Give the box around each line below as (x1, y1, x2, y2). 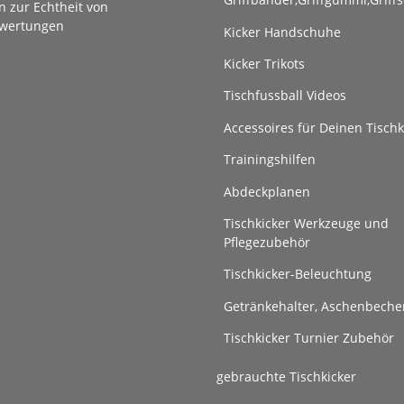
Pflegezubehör (224, 233, 310, 251)
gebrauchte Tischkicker (216, 368, 356, 386)
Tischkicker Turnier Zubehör (224, 329, 394, 346)
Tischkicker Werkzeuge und (224, 214, 389, 232)
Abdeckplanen (224, 182, 310, 200)
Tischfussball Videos (224, 87, 346, 105)
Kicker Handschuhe (224, 23, 341, 41)
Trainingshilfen (224, 151, 316, 169)
